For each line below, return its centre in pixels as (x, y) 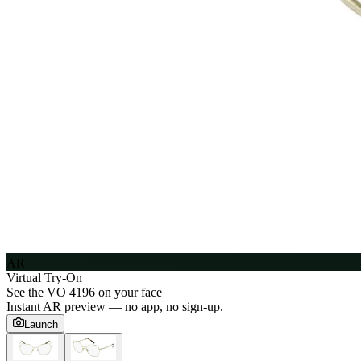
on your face (129, 292)
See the (27, 292)
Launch (41, 324)
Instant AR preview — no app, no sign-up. (115, 306)
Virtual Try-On (44, 277)
